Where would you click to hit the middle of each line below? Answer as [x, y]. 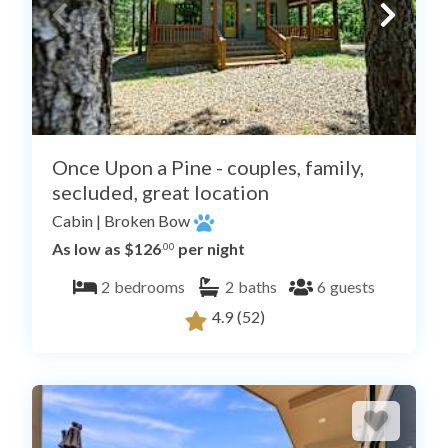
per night [210, 249]
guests [352, 287]
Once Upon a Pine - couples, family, [208, 167]
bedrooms [149, 287]
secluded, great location [160, 192]
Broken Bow [147, 221]
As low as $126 [106, 249]
